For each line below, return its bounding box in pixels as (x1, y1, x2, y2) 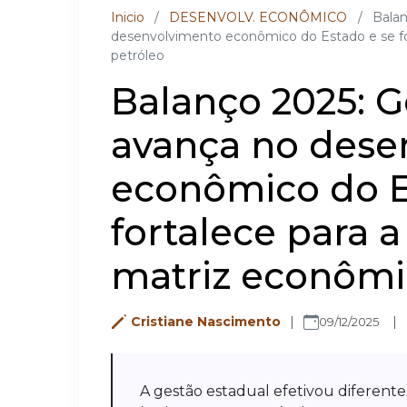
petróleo (111, 47, 164, 64)
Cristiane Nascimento (131, 313, 281, 330)
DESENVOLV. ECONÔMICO (169, 9, 348, 25)
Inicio (111, 9, 144, 25)
